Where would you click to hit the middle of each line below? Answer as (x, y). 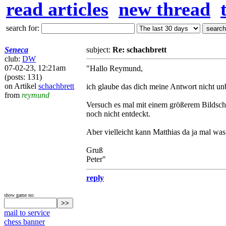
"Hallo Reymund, (115, 68)
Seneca (16, 50)
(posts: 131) (23, 77)
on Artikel (21, 86)
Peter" (96, 159)
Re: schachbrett (139, 50)
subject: (99, 50)
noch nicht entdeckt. (118, 114)
